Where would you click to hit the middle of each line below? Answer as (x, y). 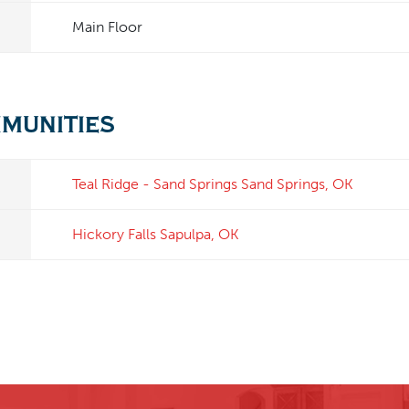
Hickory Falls (114, 235)
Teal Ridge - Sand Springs (155, 184)
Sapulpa (185, 235)
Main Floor (107, 27)
